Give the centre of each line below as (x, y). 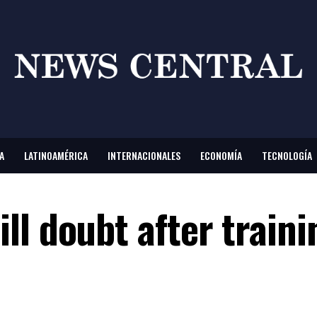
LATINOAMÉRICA (56, 156)
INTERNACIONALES (144, 156)
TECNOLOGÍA (287, 156)
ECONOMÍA (221, 156)
